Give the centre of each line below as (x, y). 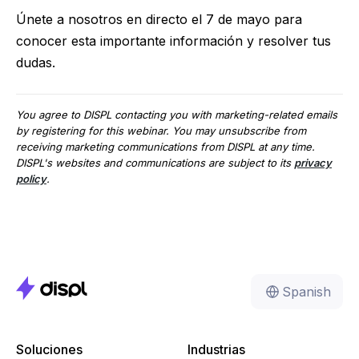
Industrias (216, 349)
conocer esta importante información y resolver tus (173, 41)
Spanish (307, 291)
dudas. (36, 63)
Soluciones (49, 349)
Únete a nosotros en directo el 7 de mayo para (159, 19)
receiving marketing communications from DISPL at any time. (165, 147)
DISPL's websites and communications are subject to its (155, 163)
